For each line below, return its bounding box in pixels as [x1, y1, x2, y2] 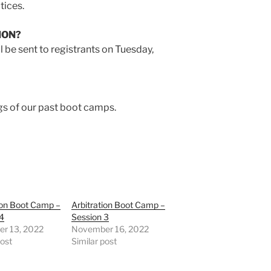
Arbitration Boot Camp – [71, 200, 166, 211]
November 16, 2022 [71, 224, 149, 235]
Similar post [71, 236, 117, 247]
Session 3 [71, 212, 109, 223]
